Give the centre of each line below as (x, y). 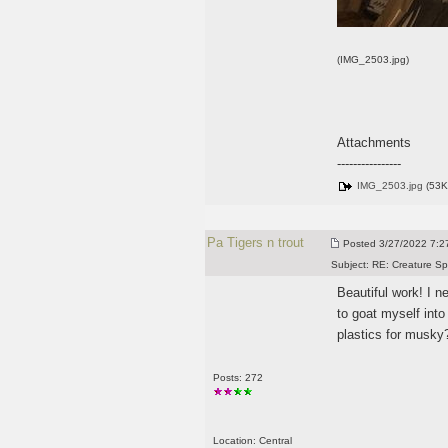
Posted (359, 243)
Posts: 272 (237, 377)
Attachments (373, 142)
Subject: (349, 264)
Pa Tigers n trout (255, 242)
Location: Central (252, 440)
